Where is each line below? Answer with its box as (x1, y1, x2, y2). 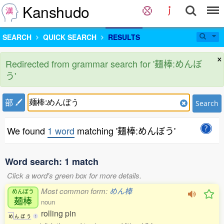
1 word (47, 124, 74, 137)
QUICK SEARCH (43, 32, 96, 42)
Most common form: (41, 185, 109, 196)
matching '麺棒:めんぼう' (74, 124, 175, 137)
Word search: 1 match (5, 155, 98, 168)
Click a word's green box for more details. (7, 170, 141, 180)
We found (7, 124, 47, 137)
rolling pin (41, 207, 76, 219)
